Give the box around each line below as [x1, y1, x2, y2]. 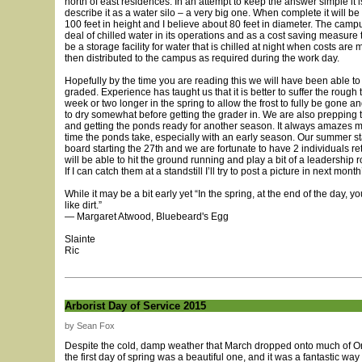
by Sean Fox [65, 321, 115, 330]
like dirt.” [65, 200, 102, 211]
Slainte [65, 234, 95, 245]
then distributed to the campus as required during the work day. [65, 53, 339, 64]
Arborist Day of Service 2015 [65, 300, 206, 312]
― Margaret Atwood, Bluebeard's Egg [65, 211, 229, 222]
